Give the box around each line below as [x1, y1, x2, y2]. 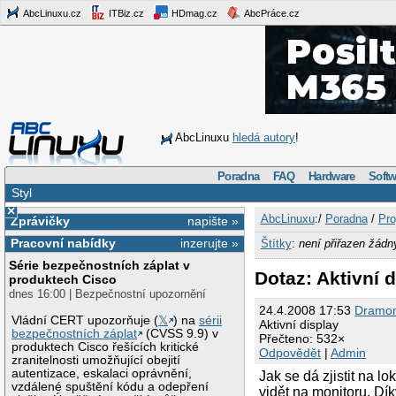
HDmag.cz [169, 7, 217, 19]
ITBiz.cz [106, 7, 144, 19]
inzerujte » [180, 236, 240, 251]
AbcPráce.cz [242, 7, 300, 19]
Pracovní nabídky [10, 236, 116, 251]
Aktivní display [259, 317, 339, 332]
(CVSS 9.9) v [142, 326, 219, 340]
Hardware [308, 169, 355, 183]
